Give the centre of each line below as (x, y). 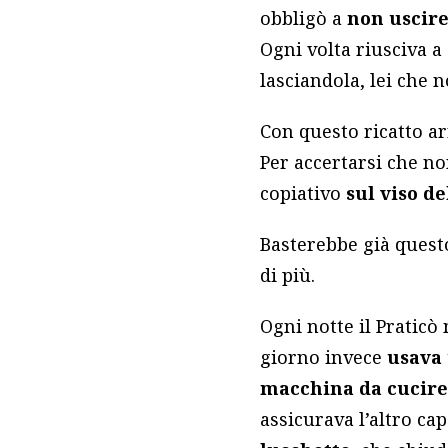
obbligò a (304, 18)
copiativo (303, 193)
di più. (288, 275)
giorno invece (324, 357)
